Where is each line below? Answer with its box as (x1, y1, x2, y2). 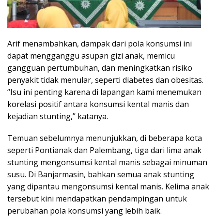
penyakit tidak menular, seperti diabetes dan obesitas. (7, 74, 203, 85)
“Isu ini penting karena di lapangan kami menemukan (7, 86, 201, 97)
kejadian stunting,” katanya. (7, 110, 108, 122)
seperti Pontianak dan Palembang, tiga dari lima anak (7, 144, 201, 155)
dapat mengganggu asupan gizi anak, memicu (7, 50, 175, 61)
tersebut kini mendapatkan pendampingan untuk (7, 193, 187, 204)
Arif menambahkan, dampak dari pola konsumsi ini (7, 38, 192, 49)
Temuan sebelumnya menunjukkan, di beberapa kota (7, 132, 202, 143)
